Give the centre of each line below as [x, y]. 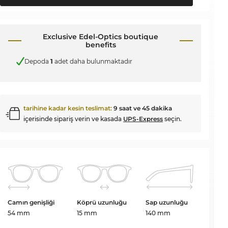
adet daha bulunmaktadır [93, 61]
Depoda [38, 61]
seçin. [173, 119]
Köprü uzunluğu [102, 203]
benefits [101, 45]
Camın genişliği [31, 203]
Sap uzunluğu [167, 203]
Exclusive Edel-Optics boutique [101, 37]
